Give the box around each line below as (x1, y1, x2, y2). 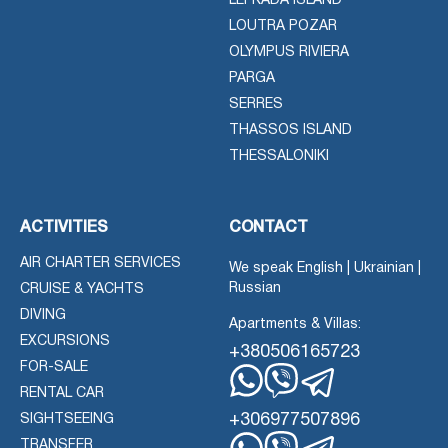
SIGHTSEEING (20, 413, 114, 427)
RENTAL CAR (20, 387, 104, 401)
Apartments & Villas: (229, 318, 361, 332)
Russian (229, 282, 281, 296)
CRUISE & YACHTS (20, 283, 144, 297)
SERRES (229, 98, 283, 112)
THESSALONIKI (229, 150, 329, 164)
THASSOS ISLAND (229, 124, 352, 138)
